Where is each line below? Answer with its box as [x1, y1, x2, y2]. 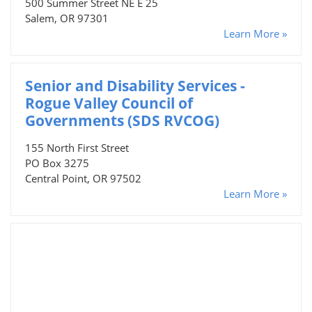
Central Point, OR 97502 [25, 171, 141, 185]
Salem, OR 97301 [25, 10, 109, 25]
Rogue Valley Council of [25, 93, 193, 113]
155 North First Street [25, 140, 129, 155]
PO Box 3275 [25, 155, 89, 170]
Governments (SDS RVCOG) [25, 110, 219, 130]
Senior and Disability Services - [25, 75, 245, 95]
